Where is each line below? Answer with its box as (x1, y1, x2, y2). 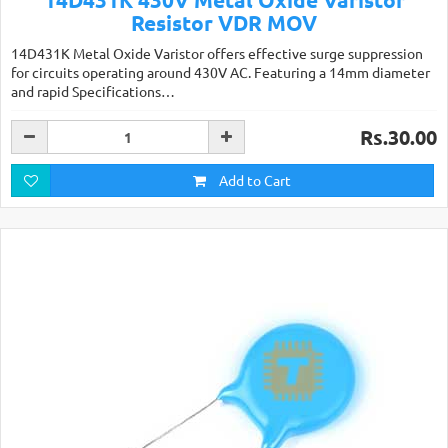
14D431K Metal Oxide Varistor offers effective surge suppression (11, 44, 423, 62)
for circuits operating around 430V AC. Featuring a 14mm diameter (11, 63, 430, 81)
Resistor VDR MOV (131, 9, 317, 36)
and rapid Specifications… (11, 82, 175, 100)
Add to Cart (216, 171, 291, 189)
